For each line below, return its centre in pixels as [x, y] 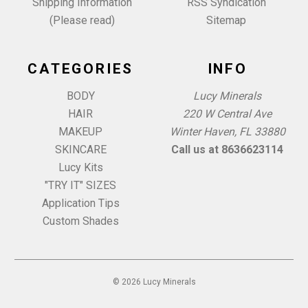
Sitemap [226, 20]
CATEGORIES [81, 68]
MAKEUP [81, 131]
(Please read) [82, 20]
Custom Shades [80, 221]
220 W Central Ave [228, 113]
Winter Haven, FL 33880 [227, 131]
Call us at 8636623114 [228, 149]
